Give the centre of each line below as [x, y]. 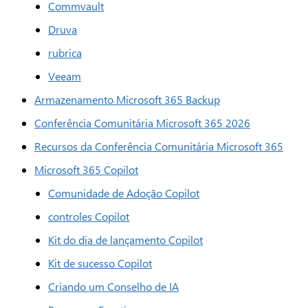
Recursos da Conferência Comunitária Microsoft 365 [159, 146]
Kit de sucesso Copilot [100, 263]
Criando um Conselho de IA [113, 286]
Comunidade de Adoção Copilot [124, 193]
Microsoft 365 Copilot [86, 169]
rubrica [65, 53]
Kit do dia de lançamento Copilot [125, 240]
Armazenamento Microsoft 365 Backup [127, 99]
